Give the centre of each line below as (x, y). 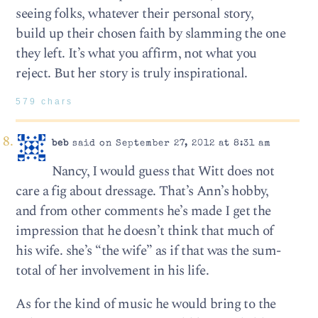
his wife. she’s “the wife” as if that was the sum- (148, 251)
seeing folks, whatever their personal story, (135, 13)
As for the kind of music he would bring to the (146, 304)
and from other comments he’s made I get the (143, 211)
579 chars (45, 102)
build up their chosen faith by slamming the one (151, 33)
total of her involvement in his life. (113, 270)
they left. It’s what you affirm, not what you (136, 53)
